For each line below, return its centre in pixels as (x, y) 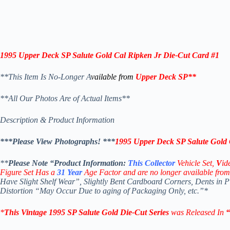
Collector (160, 163)
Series (159, 213)
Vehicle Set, (197, 163)
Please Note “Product (45, 163)
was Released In (198, 213)
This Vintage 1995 (35, 213)
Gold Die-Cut (124, 213)
